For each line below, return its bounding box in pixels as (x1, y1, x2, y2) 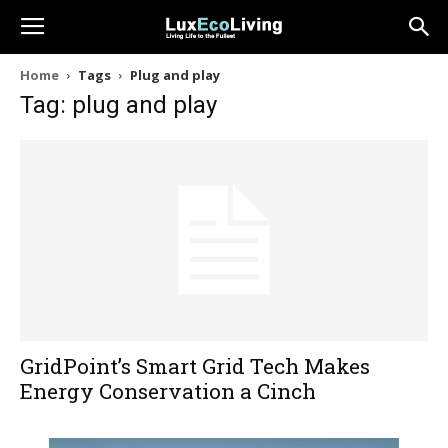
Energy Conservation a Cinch (20, 377, 316, 406)
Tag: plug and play (20, 91, 217, 119)
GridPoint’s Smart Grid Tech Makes (20, 352, 370, 381)
